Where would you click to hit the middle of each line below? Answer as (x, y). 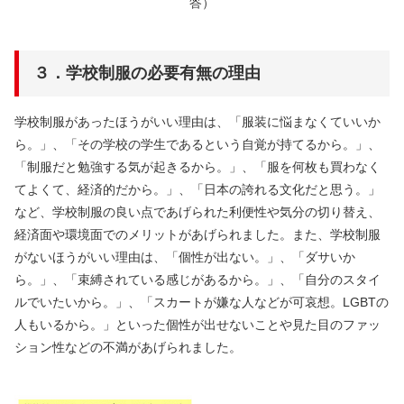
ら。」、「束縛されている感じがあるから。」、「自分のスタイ (197, 279)
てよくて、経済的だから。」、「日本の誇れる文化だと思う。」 (197, 189)
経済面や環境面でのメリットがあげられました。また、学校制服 (197, 234)
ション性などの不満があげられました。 (128, 347)
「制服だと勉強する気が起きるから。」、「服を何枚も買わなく (197, 166)
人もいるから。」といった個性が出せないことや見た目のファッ (197, 324)
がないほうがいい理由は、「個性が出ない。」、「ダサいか (185, 257)
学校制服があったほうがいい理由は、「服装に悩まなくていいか (197, 121)
